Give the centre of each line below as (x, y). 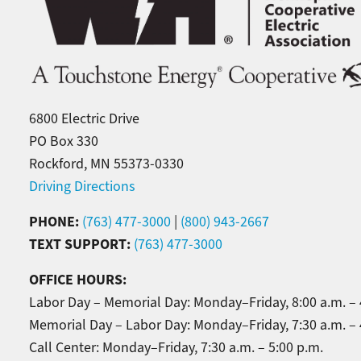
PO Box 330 (64, 141)
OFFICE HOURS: (79, 280)
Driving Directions (82, 187)
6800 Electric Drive (84, 119)
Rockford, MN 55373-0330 (106, 164)
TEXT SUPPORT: (81, 245)
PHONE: (54, 222)
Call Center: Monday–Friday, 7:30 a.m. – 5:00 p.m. (176, 348)
